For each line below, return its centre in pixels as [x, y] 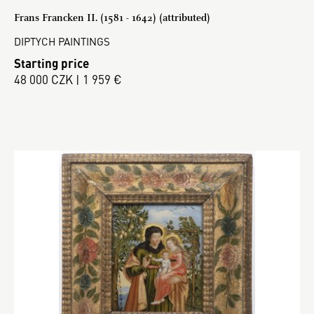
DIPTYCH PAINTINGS [62, 41]
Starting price [52, 63]
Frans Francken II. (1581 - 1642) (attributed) [112, 18]
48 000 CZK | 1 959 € [68, 79]
